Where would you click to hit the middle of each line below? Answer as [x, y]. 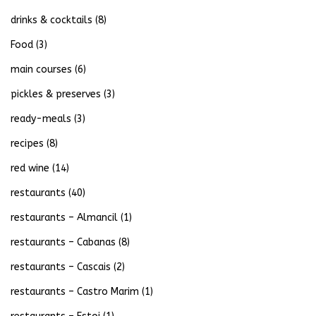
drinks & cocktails [51, 20]
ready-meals [41, 119]
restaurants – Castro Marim [75, 292]
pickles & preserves [56, 95]
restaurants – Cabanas [63, 243]
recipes [27, 144]
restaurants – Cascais [61, 267]
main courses [41, 70]
